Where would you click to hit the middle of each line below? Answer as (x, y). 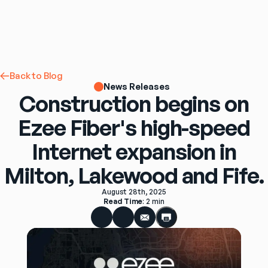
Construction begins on (134, 104)
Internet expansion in (134, 152)
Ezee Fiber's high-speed (134, 128)
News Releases (136, 87)
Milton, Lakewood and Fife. (134, 176)
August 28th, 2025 (134, 192)
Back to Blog (36, 76)
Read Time (123, 202)
